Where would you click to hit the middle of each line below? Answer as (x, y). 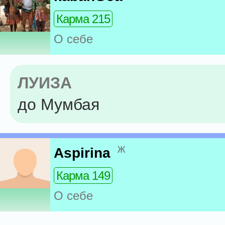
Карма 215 (83, 19)
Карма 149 (83, 176)
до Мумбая (59, 104)
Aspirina (82, 153)
